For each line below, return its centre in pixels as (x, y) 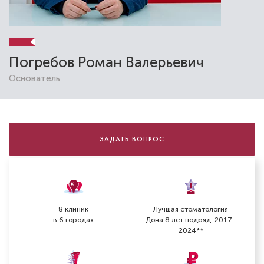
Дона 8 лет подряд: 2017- (191, 220)
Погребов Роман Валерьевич (106, 62)
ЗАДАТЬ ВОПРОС (132, 139)
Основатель (34, 78)
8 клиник (73, 209)
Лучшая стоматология (191, 209)
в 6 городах (73, 220)
